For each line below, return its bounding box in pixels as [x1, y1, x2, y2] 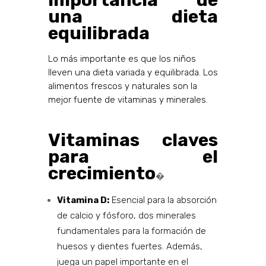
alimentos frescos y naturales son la [47, 81, 197, 92]
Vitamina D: [56, 195, 109, 206]
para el [47, 146, 218, 168]
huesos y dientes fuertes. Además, [56, 241, 202, 252]
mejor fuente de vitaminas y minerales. [47, 94, 208, 106]
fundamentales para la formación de [56, 226, 206, 237]
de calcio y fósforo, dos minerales [56, 210, 196, 221]
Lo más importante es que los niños [47, 53, 196, 65]
